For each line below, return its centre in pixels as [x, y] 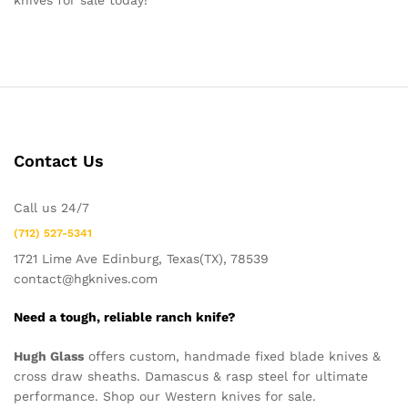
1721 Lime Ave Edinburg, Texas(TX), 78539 [141, 258]
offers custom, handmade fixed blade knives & [232, 356]
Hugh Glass [49, 356]
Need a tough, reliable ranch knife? [125, 317]
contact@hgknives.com [86, 278]
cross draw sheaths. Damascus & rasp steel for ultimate [191, 376]
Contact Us [59, 160]
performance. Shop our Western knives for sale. [165, 396]
